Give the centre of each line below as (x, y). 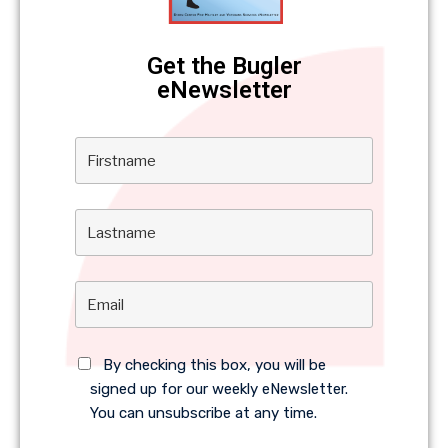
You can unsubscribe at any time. (203, 413)
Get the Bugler (224, 66)
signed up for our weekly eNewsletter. (219, 389)
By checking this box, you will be (214, 365)
